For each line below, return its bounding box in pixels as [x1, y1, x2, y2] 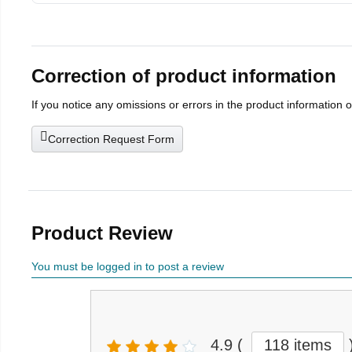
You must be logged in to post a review [31, 260, 224, 273]
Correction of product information [31, 65, 336, 87]
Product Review [31, 222, 173, 244]
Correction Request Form [48, 133, 174, 146]
